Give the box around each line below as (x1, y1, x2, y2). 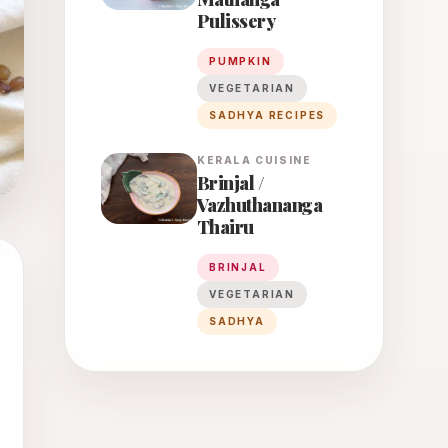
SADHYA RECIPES (209, 109, 326, 121)
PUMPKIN (209, 55, 272, 67)
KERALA (197, 154, 252, 166)
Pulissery (197, 9, 276, 33)
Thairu (197, 215, 254, 239)
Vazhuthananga (197, 193, 322, 217)
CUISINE (251, 154, 312, 166)
